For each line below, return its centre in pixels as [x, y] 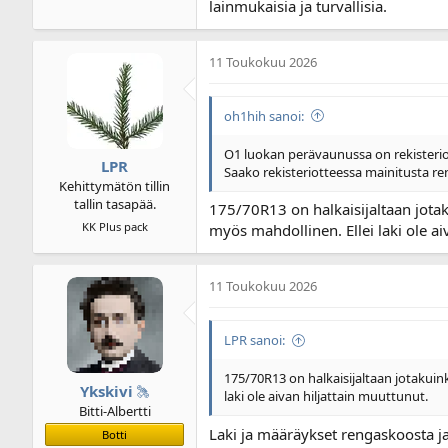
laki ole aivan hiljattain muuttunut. [326, 396]
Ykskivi [106, 390]
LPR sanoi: [254, 340]
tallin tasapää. [114, 204]
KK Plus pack [114, 227]
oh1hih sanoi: [264, 115]
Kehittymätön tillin [114, 186]
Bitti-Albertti [114, 410]
